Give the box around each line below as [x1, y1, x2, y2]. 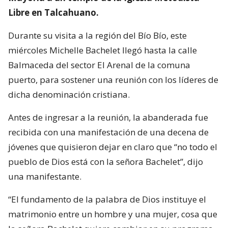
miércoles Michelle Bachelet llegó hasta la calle [8, 44, 197, 56]
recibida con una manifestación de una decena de [8, 126, 209, 138]
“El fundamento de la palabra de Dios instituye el [8, 193, 206, 205]
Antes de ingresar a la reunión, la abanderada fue [8, 111, 208, 123]
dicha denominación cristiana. [8, 88, 130, 100]
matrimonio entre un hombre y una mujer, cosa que [8, 208, 217, 220]
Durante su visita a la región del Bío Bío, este [8, 29, 187, 41]
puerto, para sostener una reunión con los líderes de [8, 73, 218, 85]
